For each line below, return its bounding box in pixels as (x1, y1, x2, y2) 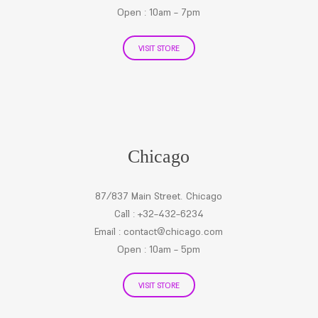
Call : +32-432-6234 (114, 207, 204, 220)
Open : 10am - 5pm (117, 243, 201, 256)
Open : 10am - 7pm (117, 6, 201, 18)
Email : (94, 225, 124, 238)
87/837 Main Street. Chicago (95, 190, 223, 202)
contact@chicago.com (124, 225, 224, 238)
